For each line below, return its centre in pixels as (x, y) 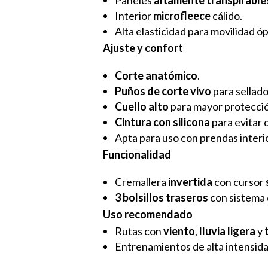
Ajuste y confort (143, 48)
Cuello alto (142, 106)
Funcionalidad (137, 154)
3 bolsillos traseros (162, 197)
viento (179, 231)
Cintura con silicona (163, 122)
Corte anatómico (156, 75)
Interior (134, 15)
